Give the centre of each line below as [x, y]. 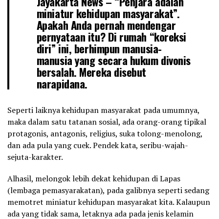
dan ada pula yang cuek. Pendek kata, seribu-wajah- [98, 145]
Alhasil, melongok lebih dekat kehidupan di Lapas [94, 179]
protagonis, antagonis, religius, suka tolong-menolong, [105, 134]
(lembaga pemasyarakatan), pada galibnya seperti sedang [108, 190]
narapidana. [62, 84]
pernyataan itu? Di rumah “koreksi [111, 37]
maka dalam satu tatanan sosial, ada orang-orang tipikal [107, 122]
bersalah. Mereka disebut [91, 72]
